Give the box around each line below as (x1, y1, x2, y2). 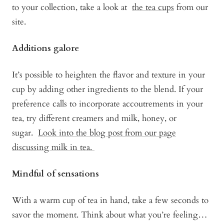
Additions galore (12, 42, 81, 54)
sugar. (12, 127, 38, 139)
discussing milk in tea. (12, 141, 94, 153)
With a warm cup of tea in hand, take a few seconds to (12, 194, 208, 206)
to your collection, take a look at (12, 1, 132, 13)
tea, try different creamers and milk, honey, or (12, 112, 176, 124)
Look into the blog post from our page (38, 127, 176, 139)
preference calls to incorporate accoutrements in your (12, 98, 203, 110)
